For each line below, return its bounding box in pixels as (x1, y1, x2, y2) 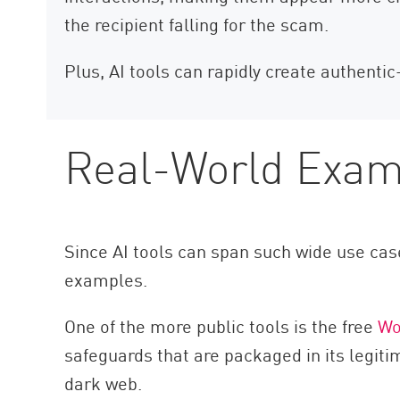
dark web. (64, 370, 143, 396)
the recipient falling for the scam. (64, 11, 329, 37)
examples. (64, 266, 148, 292)
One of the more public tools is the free (64, 312, 379, 338)
